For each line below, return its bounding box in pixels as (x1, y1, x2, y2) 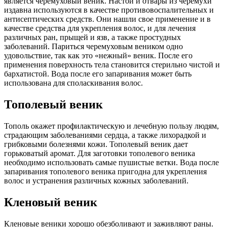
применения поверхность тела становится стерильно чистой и (4, 60, 220, 69)
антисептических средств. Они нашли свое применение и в (4, 15, 211, 24)
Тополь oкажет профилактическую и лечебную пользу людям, (4, 122, 219, 130)
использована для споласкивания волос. (4, 79, 143, 88)
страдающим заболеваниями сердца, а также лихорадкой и (4, 131, 206, 139)
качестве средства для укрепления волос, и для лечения (4, 24, 196, 33)
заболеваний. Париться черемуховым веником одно (4, 42, 183, 51)
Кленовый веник (4, 195, 97, 209)
